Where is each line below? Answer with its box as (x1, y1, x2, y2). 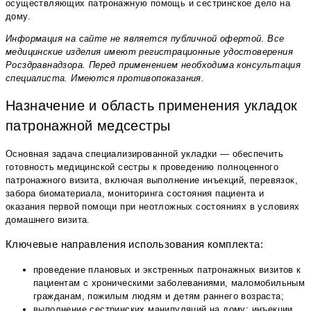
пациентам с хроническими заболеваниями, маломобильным (33, 277, 305, 288)
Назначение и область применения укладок (6, 97, 298, 113)
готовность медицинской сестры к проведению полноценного (6, 162, 278, 173)
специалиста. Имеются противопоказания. (6, 72, 208, 83)
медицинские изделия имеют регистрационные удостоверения (6, 46, 293, 57)
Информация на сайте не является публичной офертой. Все (6, 33, 285, 44)
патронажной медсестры (6, 117, 171, 133)
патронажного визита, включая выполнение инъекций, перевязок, (6, 175, 298, 186)
